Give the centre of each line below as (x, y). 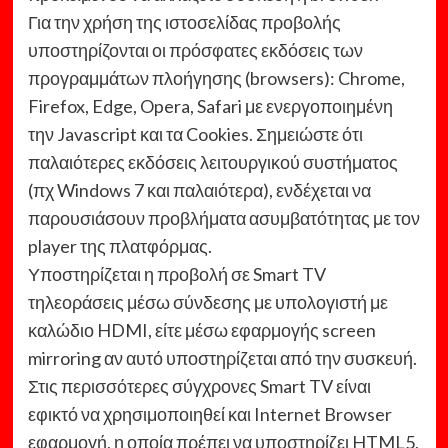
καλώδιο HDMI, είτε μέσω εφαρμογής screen (201, 329)
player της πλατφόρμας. (119, 245)
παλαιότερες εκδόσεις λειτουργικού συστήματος (212, 161)
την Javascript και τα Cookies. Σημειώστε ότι (195, 133)
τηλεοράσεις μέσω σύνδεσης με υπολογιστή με (207, 301)
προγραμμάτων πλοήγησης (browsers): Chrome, (216, 77)
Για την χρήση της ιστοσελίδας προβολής (184, 21)
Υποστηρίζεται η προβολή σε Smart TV (176, 273)
